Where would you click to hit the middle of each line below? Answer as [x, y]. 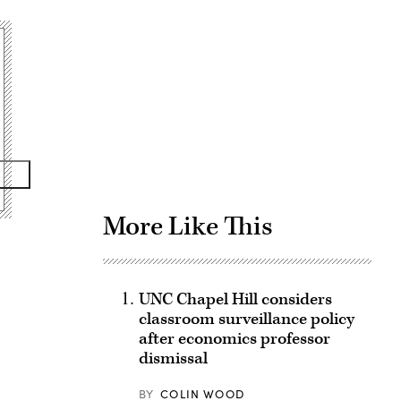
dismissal [173, 358]
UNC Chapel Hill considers [235, 299]
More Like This [188, 226]
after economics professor [234, 339]
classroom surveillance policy [246, 319]
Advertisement [289, 65]
